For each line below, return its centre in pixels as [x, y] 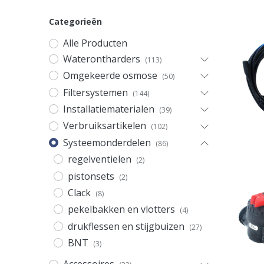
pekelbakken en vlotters [121, 209]
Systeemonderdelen [107, 142]
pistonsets [91, 176]
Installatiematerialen [108, 109]
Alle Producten [95, 43]
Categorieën [75, 22]
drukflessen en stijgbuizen [126, 226]
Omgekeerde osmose [110, 76]
